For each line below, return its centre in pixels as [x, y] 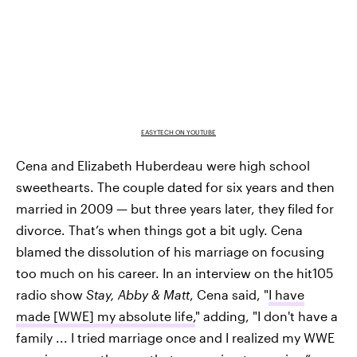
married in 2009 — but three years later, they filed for [175, 208]
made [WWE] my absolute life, [106, 316]
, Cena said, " [229, 294]
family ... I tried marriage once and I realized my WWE [175, 337]
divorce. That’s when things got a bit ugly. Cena [159, 229]
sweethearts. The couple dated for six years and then [175, 186]
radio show [51, 294]
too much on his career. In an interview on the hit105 [175, 273]
